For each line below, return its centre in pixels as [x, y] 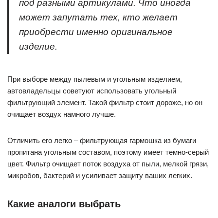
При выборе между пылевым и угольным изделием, [95, 79]
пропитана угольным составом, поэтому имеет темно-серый [108, 152]
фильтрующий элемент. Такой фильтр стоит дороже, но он [105, 102]
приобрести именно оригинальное [96, 32]
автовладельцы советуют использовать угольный [92, 91]
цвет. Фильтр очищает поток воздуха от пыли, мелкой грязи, [108, 164]
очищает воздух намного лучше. [62, 114]
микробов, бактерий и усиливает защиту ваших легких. [100, 175]
